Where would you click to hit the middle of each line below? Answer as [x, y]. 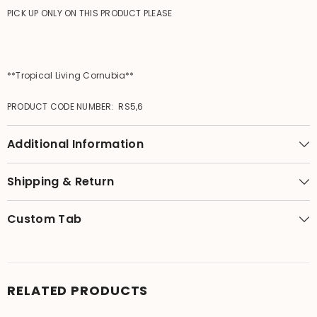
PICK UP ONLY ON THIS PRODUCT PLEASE [91, 13]
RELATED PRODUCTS [78, 290]
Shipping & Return [61, 181]
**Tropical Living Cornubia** [71, 75]
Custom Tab [45, 219]
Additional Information [76, 144]
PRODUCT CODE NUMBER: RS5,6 [75, 106]
